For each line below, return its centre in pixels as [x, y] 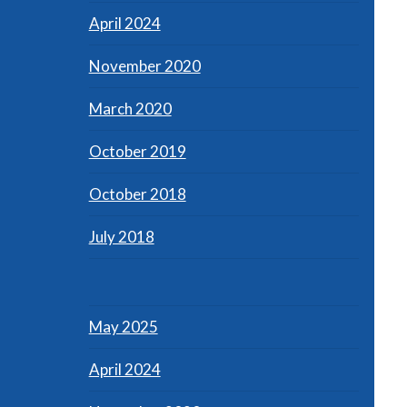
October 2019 [137, 151]
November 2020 [144, 65]
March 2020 [130, 108]
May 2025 [123, 326]
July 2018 [121, 236]
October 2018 [137, 194]
